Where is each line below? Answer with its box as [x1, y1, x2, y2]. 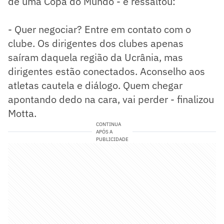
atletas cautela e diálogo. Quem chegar [8, 78, 182, 92]
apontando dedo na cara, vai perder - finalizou [8, 92, 214, 106]
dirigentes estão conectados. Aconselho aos [8, 64, 205, 78]
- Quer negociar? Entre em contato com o [8, 22, 191, 36]
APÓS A [95, 128, 112, 135]
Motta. [8, 106, 36, 120]
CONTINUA [95, 120, 121, 127]
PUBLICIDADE [95, 135, 128, 142]
